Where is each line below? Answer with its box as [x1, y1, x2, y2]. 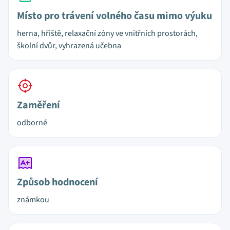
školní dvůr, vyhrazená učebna [17, 40, 121, 51]
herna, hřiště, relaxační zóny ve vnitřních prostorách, [17, 28, 198, 39]
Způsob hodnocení [17, 175, 98, 189]
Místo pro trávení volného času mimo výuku [17, 9, 212, 23]
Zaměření [17, 98, 60, 112]
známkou [17, 194, 49, 205]
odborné [17, 117, 47, 128]
